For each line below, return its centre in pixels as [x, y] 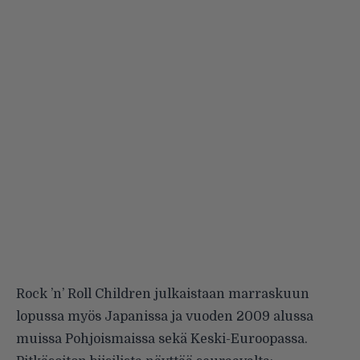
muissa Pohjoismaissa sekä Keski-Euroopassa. [162, 340]
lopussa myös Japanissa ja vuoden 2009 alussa [165, 317]
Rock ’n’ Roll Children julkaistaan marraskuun [163, 295]
